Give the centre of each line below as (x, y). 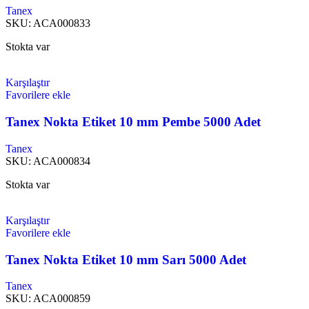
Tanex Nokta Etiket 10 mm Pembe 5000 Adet (133, 122)
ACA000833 (62, 23)
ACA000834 (62, 161)
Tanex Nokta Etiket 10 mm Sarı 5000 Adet (126, 259)
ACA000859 (62, 299)
